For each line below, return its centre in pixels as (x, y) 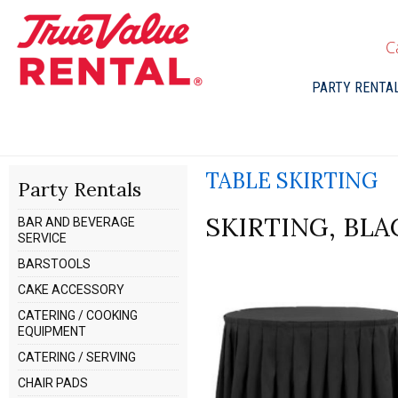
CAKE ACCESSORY (72, 290)
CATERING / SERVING (77, 357)
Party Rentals (80, 189)
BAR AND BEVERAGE (77, 222)
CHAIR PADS (53, 383)
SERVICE (43, 238)
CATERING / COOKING (78, 315)
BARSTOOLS (55, 264)
